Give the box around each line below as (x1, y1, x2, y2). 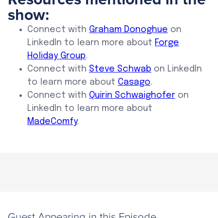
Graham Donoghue (89, 25, 168, 35)
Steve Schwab (89, 65, 151, 74)
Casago (118, 78, 150, 87)
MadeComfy (27, 117, 77, 127)
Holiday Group (27, 52, 86, 61)
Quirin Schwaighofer (89, 91, 175, 100)
